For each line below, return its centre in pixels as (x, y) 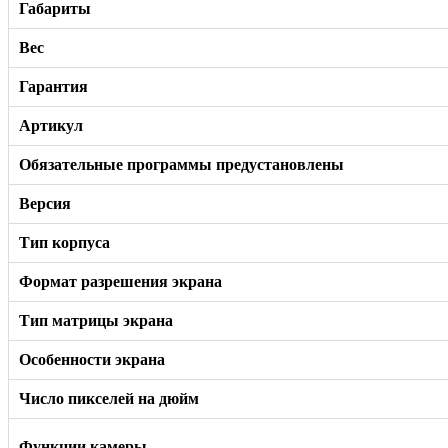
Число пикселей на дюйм (109, 398)
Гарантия (53, 86)
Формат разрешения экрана (120, 281)
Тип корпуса (64, 242)
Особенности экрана (92, 359)
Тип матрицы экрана (96, 320)
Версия (45, 203)
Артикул (51, 125)
